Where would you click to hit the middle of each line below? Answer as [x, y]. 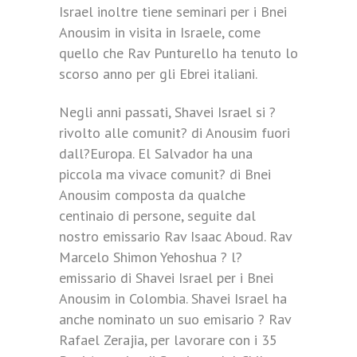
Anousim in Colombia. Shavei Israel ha [173, 298]
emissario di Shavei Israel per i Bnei [166, 278]
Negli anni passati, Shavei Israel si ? [167, 112]
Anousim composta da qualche [152, 195]
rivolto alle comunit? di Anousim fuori [175, 133]
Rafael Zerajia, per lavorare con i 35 [168, 340]
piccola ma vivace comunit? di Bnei [165, 174]
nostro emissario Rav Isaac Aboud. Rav [175, 236]
